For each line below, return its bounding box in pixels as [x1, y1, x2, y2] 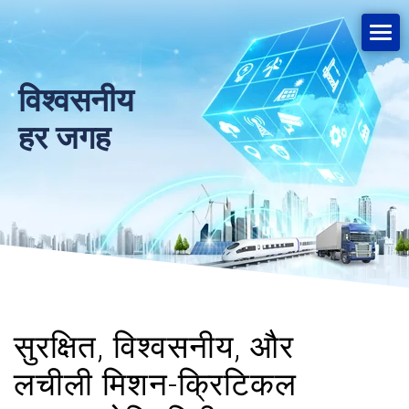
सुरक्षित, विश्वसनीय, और [14, 329, 294, 366]
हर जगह [18, 120, 110, 157]
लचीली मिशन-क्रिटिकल [14, 366, 297, 404]
